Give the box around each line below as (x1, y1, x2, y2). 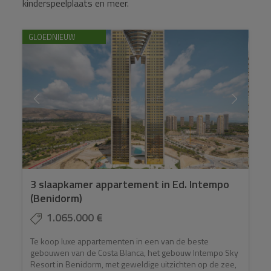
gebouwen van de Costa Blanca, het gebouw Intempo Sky (30, 246, 239, 260)
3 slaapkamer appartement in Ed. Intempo (30, 176, 230, 193)
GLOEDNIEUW (28, 31, 76, 43)
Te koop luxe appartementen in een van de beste (30, 235, 209, 248)
